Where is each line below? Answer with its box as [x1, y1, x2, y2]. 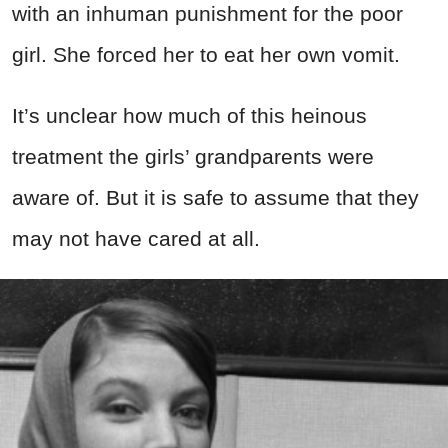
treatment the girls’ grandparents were [12, 144, 374, 168]
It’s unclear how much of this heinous [12, 103, 367, 127]
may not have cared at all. [12, 226, 260, 250]
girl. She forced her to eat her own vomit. [12, 42, 400, 66]
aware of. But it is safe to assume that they [12, 185, 419, 209]
